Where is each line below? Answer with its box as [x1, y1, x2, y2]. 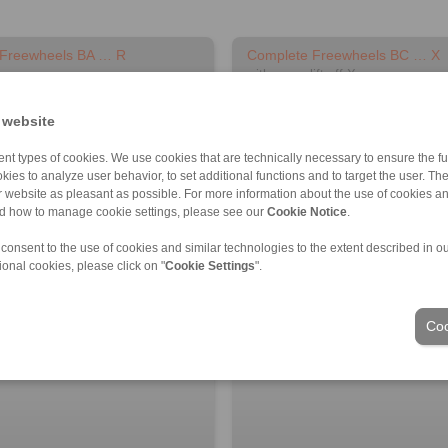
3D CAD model [272, 305, 359, 321]
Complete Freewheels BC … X [247, 46, 441, 63]
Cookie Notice [267, 206, 347, 218]
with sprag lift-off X [247, 66, 357, 82]
